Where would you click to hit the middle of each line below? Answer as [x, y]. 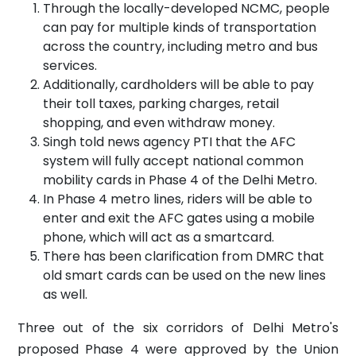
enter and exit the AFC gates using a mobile [179, 218]
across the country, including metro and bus [180, 46]
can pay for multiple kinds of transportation [180, 27]
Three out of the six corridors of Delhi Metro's [178, 327]
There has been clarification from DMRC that [184, 256]
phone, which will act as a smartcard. [159, 237]
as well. [65, 294]
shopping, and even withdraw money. [159, 122]
